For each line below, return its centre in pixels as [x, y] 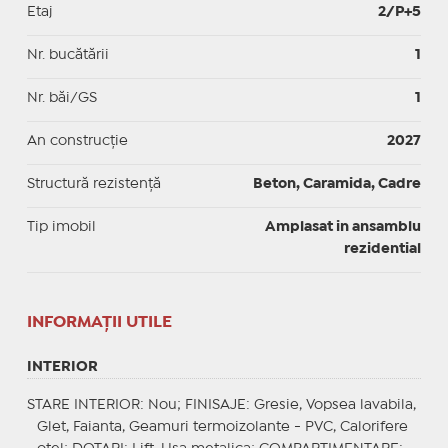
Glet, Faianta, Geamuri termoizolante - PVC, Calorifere [222, 426]
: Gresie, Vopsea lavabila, [330, 404]
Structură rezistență [93, 183]
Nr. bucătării [67, 54]
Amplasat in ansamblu [343, 226]
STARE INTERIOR [83, 404]
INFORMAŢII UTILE [99, 322]
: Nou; [162, 404]
